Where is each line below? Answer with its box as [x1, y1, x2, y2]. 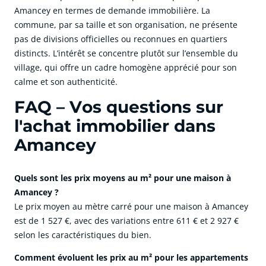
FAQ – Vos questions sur [14, 97, 223, 118]
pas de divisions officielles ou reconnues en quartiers [14, 33, 227, 45]
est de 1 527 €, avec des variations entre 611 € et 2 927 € [14, 215, 239, 227]
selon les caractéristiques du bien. [14, 229, 151, 241]
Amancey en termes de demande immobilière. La [14, 5, 210, 17]
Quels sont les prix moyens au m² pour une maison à [14, 172, 231, 184]
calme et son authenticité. [14, 76, 118, 88]
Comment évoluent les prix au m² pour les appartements [14, 252, 248, 264]
